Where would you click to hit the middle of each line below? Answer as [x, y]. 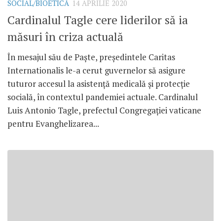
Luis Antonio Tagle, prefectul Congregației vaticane [104, 110]
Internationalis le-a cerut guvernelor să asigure [96, 70]
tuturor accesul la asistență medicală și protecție [99, 83]
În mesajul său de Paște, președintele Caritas [91, 57]
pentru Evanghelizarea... [53, 123]
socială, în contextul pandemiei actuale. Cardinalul [103, 97]
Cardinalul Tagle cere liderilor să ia [98, 20]
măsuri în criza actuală [65, 37]
